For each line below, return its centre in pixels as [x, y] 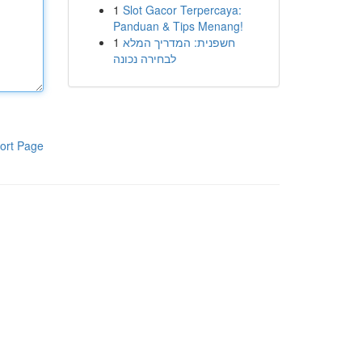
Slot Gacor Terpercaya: [182, 10]
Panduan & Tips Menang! [178, 26]
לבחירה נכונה [144, 58]
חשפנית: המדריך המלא [179, 42]
